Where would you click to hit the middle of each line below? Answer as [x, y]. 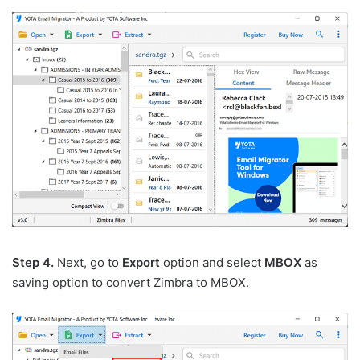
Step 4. [35, 263]
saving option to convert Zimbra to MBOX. [131, 283]
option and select [212, 263]
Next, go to [90, 263]
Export [141, 263]
